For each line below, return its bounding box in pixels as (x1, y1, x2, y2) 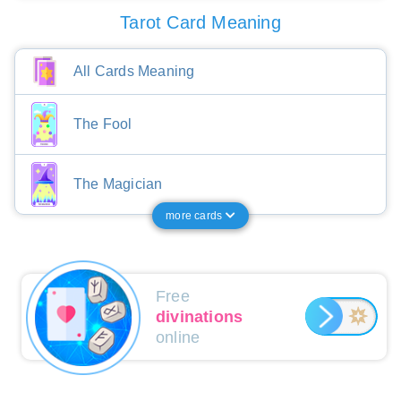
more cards (166, 209, 226, 222)
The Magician (73, 175, 163, 192)
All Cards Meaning (73, 63, 195, 79)
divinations (156, 307, 243, 326)
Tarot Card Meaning (120, 12, 281, 32)
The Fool (73, 115, 132, 132)
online (156, 328, 200, 346)
